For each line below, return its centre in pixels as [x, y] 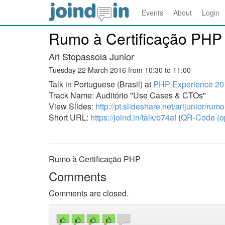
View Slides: [72, 106]
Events [152, 13]
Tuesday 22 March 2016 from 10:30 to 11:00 [120, 70]
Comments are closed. [89, 193]
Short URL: [70, 117]
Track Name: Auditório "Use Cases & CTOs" [127, 95]
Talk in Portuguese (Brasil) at [101, 84]
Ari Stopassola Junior [91, 56]
